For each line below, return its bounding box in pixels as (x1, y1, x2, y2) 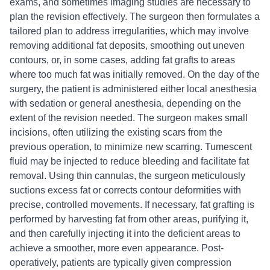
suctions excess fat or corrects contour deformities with (10, 185, 241, 195)
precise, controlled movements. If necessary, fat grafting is (10, 199, 254, 210)
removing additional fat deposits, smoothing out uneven (10, 40, 245, 51)
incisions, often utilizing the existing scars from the (10, 127, 222, 137)
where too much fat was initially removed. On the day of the (10, 69, 260, 80)
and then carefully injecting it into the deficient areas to (10, 228, 240, 239)
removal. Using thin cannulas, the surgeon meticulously (10, 171, 245, 181)
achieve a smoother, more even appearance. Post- (10, 243, 224, 253)
